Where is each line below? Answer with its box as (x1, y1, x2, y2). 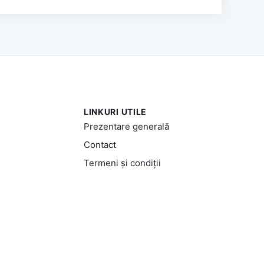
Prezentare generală (83, 120, 169, 132)
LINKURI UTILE (83, 106, 147, 117)
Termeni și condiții (83, 157, 161, 169)
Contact (83, 138, 116, 150)
